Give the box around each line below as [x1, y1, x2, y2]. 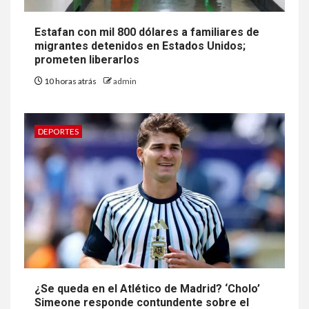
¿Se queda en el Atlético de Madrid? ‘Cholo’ [34, 281, 260, 295]
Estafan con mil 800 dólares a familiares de [34, 25, 259, 39]
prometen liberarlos [34, 52, 139, 66]
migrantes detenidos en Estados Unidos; [34, 39, 246, 52]
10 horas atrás [43, 75, 98, 86]
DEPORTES [38, 126, 79, 137]
